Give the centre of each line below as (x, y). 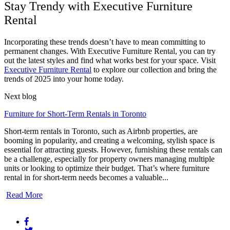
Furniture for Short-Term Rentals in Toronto (75, 113)
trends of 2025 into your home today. (64, 79)
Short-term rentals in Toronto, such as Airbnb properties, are (101, 131)
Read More (24, 195)
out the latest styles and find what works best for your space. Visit (110, 60)
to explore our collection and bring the (154, 69)
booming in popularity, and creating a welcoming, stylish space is (109, 140)
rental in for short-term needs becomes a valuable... (86, 177)
